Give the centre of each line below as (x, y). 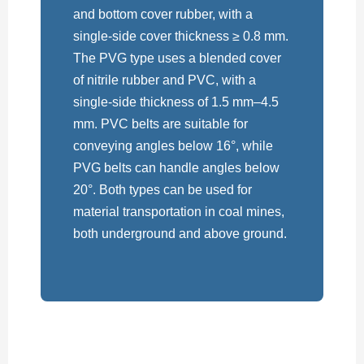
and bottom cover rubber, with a (163, 15)
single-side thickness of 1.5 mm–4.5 (176, 102)
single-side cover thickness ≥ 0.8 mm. (181, 37)
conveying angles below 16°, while (173, 146)
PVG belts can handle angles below (176, 168)
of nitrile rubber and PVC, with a (165, 80)
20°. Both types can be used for (162, 190)
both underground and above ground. (180, 234)
